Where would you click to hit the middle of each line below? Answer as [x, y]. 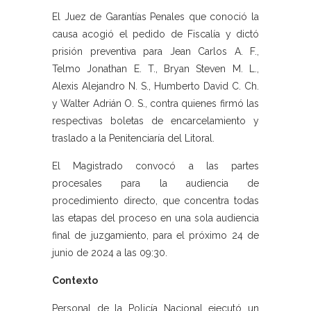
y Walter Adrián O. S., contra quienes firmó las [155, 104]
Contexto [75, 281]
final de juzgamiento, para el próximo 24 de [155, 236]
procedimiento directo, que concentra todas [155, 201]
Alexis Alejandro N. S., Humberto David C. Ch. [155, 86]
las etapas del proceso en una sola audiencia [155, 218]
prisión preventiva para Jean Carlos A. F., [155, 52]
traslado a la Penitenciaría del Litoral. [133, 138]
